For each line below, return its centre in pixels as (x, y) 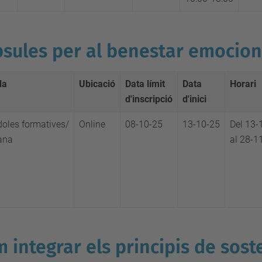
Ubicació (97, 84)
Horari (243, 84)
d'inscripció (149, 99)
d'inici (194, 99)
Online (92, 124)
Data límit (145, 84)
